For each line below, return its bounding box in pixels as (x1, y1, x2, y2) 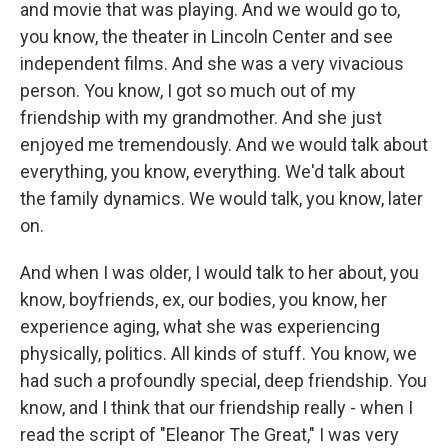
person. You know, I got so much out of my (20, 80, 356, 101)
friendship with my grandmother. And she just (20, 107, 382, 128)
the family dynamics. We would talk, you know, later (20, 188, 423, 209)
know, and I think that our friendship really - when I (20, 397, 413, 418)
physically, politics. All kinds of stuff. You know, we (20, 343, 417, 364)
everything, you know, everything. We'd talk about (20, 161, 405, 182)
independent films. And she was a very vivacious (20, 53, 404, 74)
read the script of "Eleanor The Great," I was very (20, 424, 399, 445)
